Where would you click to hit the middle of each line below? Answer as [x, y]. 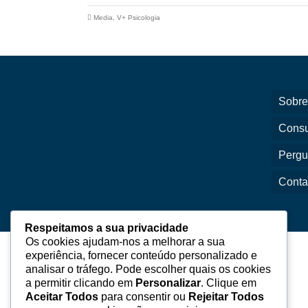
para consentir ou [143, 297]
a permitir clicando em [80, 283]
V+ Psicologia [139, 18]
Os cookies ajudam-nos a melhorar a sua [125, 242]
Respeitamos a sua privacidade [107, 228]
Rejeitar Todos [226, 297]
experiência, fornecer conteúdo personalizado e [141, 255]
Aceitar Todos [62, 297]
